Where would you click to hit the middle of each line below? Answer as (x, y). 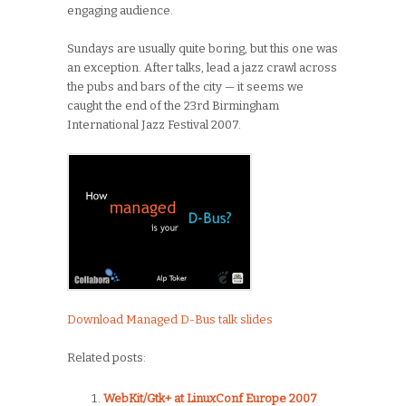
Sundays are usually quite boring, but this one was (203, 48)
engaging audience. (120, 10)
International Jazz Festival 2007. (154, 124)
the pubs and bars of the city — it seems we (185, 86)
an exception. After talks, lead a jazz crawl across (202, 67)
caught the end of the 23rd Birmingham (173, 105)
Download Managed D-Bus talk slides (170, 319)
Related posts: (106, 357)
